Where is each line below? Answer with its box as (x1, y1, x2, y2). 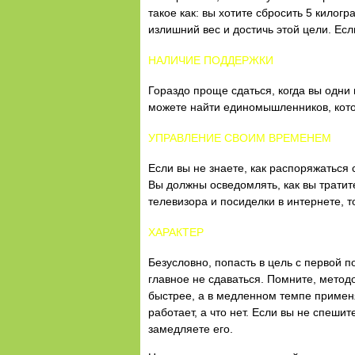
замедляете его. (148, 323, 233, 335)
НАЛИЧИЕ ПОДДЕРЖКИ (148, 54, 273, 67)
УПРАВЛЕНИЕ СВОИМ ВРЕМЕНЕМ (148, 132, 331, 144)
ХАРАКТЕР (148, 226, 204, 239)
